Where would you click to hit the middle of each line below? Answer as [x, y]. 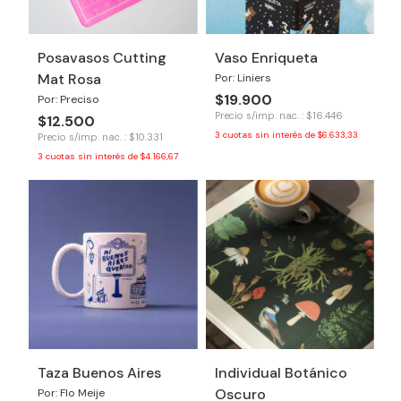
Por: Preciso [68, 99]
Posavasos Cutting [102, 58]
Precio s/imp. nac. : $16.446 [278, 115]
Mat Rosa [69, 79]
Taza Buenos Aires [99, 372]
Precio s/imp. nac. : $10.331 [100, 137]
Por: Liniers [243, 78]
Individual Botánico [281, 372]
